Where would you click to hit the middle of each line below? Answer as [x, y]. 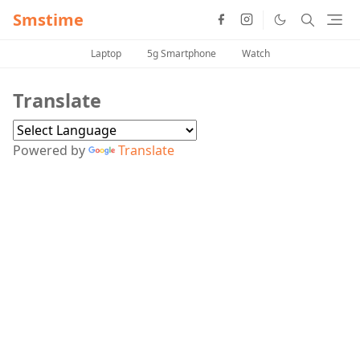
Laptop [106, 53]
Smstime [48, 19]
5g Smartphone [181, 53]
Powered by [51, 150]
